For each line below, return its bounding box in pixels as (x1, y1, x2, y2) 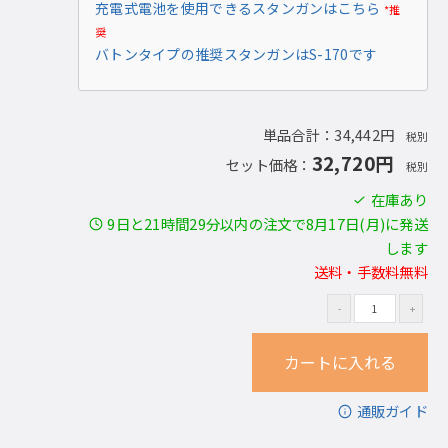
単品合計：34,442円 (262, 124, 395, 145)
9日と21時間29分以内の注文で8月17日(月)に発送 (107, 213, 428, 234)
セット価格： (225, 154, 312, 175)
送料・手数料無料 (313, 261, 428, 282)
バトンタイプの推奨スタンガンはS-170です (95, 44, 378, 64)
